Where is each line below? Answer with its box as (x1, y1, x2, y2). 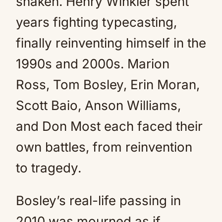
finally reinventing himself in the (16, 35, 206, 51)
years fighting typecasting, (16, 14, 177, 30)
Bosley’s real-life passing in (16, 192, 181, 208)
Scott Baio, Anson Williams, (16, 97, 181, 113)
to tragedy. (16, 160, 81, 175)
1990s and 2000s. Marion (16, 55, 169, 71)
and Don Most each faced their (16, 118, 203, 134)
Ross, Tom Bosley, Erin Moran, (16, 76, 200, 92)
